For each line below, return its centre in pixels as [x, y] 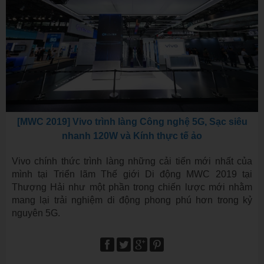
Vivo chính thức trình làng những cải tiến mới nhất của [132, 161]
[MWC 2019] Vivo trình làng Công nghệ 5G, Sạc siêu [132, 122]
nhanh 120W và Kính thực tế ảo [132, 136]
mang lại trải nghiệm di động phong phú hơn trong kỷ [132, 200]
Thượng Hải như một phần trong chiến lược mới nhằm [132, 187]
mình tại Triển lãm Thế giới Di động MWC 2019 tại [132, 174]
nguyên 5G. [36, 213]
